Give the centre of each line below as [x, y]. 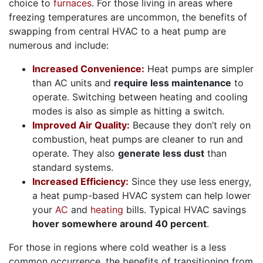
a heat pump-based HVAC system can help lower [141, 196]
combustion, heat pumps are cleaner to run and [138, 139]
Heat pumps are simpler [199, 69]
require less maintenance [173, 83]
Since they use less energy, [190, 182]
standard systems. [73, 168]
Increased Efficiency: [80, 182]
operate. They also [75, 154]
